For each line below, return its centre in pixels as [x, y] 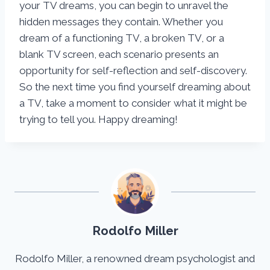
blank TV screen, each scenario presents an [119, 55]
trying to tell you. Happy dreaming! [99, 120]
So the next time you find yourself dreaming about [135, 87]
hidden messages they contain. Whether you [121, 22]
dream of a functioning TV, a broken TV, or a [122, 38]
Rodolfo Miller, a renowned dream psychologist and [135, 259]
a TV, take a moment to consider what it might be [133, 103]
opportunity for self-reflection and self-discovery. [133, 71]
